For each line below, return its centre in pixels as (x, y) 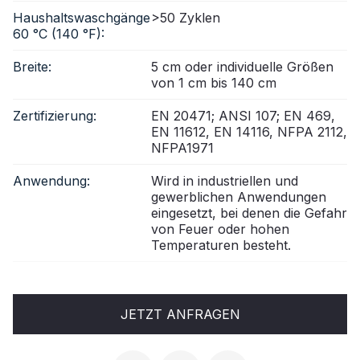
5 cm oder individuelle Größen (242, 66)
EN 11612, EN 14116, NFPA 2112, (249, 131)
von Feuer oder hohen (220, 229)
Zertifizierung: (55, 115)
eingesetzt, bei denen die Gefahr (249, 213)
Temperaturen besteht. (221, 245)
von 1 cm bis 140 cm (214, 82)
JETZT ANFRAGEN (180, 314)
